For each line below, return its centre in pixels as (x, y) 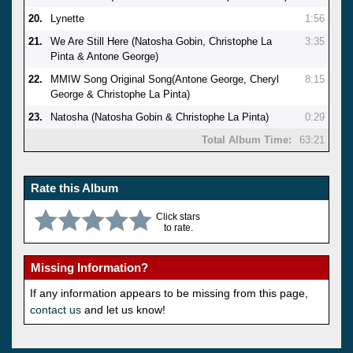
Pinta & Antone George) (104, 56)
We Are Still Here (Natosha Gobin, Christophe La (161, 41)
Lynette (67, 18)
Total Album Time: (247, 139)
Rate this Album (74, 188)
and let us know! (123, 309)
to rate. (178, 227)
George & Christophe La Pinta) (120, 94)
